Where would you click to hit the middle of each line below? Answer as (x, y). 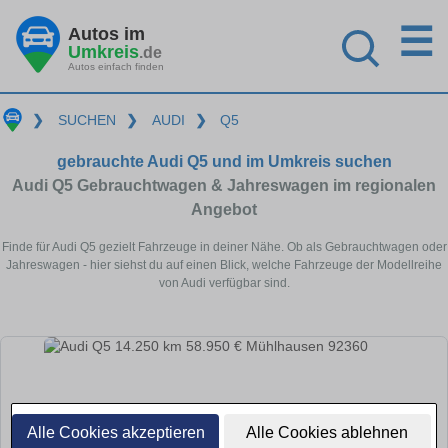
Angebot (224, 209)
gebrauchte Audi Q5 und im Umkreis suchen (224, 161)
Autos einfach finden (116, 66)
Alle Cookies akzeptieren (115, 432)
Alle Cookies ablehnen (327, 432)
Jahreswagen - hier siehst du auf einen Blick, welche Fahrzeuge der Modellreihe (224, 264)
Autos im (106, 33)
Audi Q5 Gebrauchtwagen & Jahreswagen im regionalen (224, 185)
